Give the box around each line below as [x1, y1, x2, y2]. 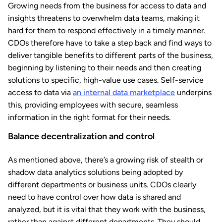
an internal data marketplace [73, 88, 175, 98]
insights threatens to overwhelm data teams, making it [8, 13, 200, 23]
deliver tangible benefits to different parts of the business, [8, 51, 213, 60]
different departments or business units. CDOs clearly [8, 180, 196, 190]
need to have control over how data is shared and [8, 192, 181, 202]
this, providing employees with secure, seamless [8, 100, 178, 110]
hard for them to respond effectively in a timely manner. [8, 26, 205, 36]
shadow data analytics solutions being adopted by [8, 167, 183, 177]
